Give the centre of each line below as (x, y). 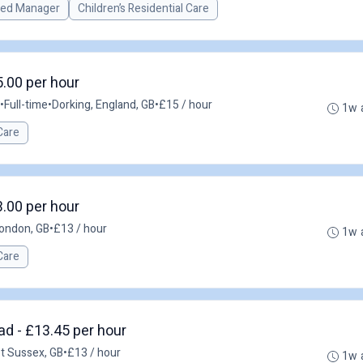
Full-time (26, 105)
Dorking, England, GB (103, 105)
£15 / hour (186, 105)
